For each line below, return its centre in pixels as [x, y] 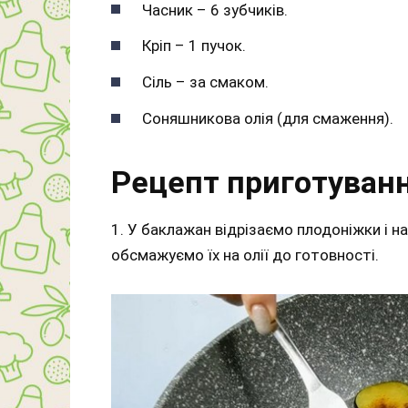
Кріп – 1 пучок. [194, 46]
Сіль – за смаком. [205, 82]
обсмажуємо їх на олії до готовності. [245, 255]
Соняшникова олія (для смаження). [268, 119]
